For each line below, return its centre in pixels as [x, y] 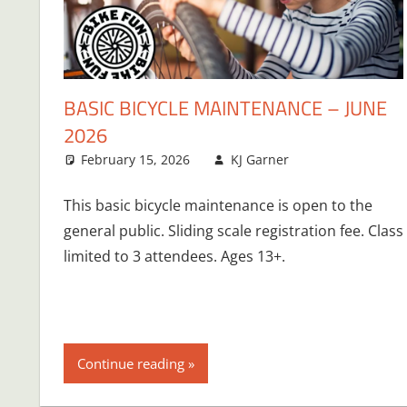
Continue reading [130, 363]
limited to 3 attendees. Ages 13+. [174, 256]
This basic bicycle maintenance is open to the [218, 205]
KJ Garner [259, 159]
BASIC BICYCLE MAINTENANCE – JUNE [225, 108]
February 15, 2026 [136, 159]
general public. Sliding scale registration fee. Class [233, 230]
